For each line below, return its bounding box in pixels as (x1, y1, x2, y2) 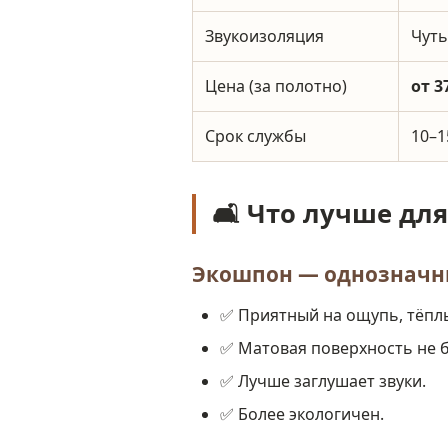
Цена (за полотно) (205, 75, 347, 97)
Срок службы (205, 125, 306, 147)
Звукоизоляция (205, 25, 324, 47)
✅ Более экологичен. (220, 403, 384, 425)
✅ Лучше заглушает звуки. (220, 370, 426, 392)
